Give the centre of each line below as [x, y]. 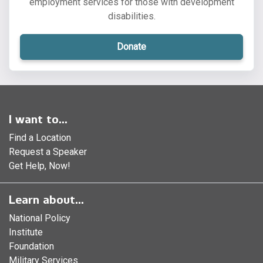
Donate [131, 47]
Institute [26, 232]
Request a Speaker [48, 151]
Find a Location [40, 137]
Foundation [31, 246]
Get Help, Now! [40, 166]
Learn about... [46, 199]
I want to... [38, 119]
